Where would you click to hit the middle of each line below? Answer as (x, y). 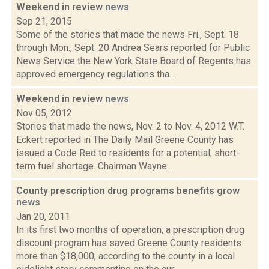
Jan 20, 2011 (43, 216)
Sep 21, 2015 (44, 21)
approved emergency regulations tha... (95, 74)
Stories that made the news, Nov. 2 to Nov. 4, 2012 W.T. (130, 126)
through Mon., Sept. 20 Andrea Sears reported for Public (133, 48)
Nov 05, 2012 (44, 113)
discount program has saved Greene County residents (129, 243)
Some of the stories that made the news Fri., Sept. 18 (128, 35)
